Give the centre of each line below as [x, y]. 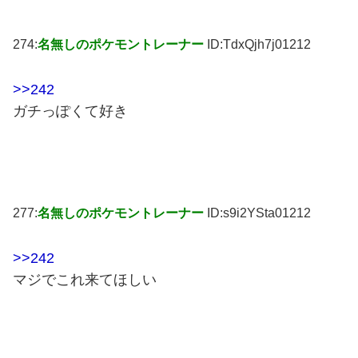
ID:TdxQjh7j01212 [259, 45]
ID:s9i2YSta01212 [259, 213]
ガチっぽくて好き [70, 111]
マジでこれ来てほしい [85, 279]
